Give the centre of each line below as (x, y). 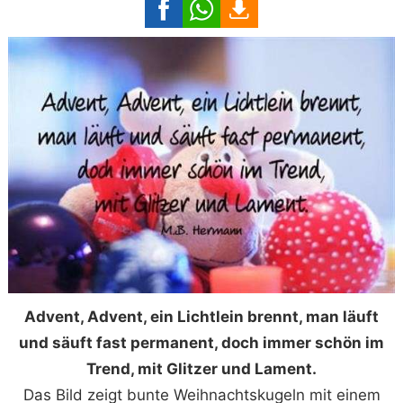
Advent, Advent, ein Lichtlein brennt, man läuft (201, 317)
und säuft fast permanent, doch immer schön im (201, 343)
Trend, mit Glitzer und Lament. (201, 369)
